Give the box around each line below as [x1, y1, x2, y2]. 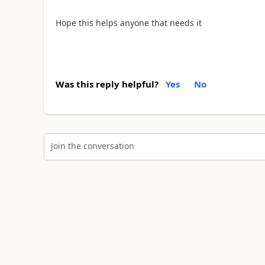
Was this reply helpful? [55, 78, 159, 91]
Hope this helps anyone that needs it [55, 17, 204, 28]
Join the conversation [50, 140, 134, 151]
